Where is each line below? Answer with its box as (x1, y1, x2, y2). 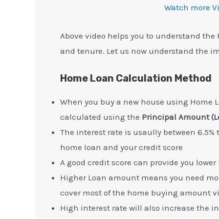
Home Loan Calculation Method (60, 72, 212, 85)
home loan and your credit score (60, 142, 183, 153)
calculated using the (60, 112, 142, 122)
